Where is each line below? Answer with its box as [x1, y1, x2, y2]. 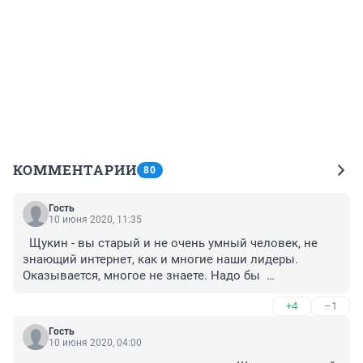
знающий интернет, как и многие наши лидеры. [23, 252, 301, 267]
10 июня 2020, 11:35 [49, 214, 142, 226]
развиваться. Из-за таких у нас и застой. [23, 284, 261, 300]
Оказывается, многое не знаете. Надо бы [23, 268, 263, 284]
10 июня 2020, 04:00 [49, 337, 142, 349]
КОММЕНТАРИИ [13, 160, 137, 180]
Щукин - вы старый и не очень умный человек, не [23, 236, 318, 251]
